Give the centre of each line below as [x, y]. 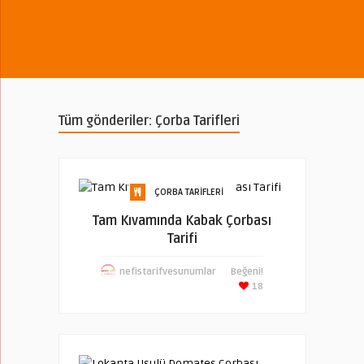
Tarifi [182, 239]
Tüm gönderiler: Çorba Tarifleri [149, 121]
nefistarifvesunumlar [168, 272]
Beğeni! [247, 272]
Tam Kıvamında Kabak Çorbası [182, 221]
